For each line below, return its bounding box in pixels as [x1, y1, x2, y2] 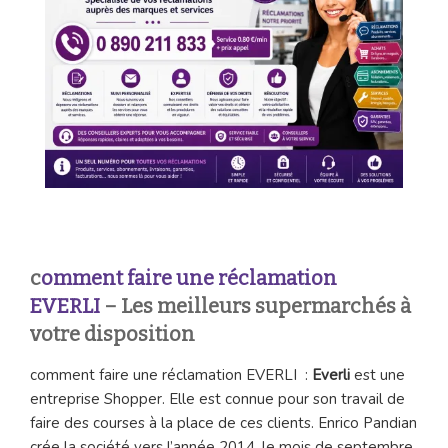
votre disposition [30, 322, 195, 347]
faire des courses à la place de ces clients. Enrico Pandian [30, 413, 417, 434]
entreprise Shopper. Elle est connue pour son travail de [30, 389, 405, 410]
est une [354, 365, 405, 386]
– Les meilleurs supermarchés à [100, 294, 411, 319]
